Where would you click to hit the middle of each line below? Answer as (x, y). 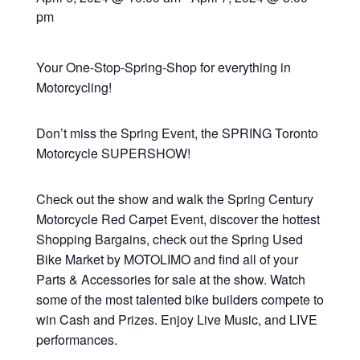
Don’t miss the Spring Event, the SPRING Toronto (177, 133)
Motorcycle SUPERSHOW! (113, 153)
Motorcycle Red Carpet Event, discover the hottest (178, 219)
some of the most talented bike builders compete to (180, 299)
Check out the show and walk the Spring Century (174, 199)
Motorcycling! (74, 87)
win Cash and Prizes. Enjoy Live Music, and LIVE (176, 319)
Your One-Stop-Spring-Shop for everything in (163, 67)
